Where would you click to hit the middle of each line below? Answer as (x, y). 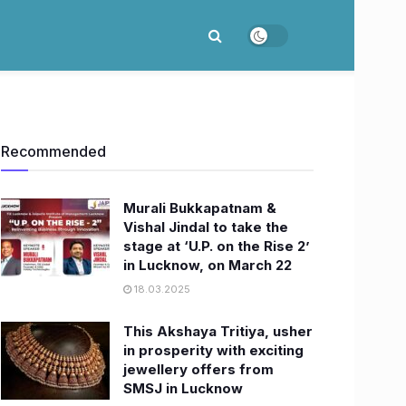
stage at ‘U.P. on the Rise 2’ (217, 246)
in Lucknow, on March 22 (208, 265)
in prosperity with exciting (213, 350)
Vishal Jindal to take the (206, 227)
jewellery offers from (198, 369)
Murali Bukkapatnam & (200, 208)
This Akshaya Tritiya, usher (218, 331)
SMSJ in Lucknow (183, 388)
